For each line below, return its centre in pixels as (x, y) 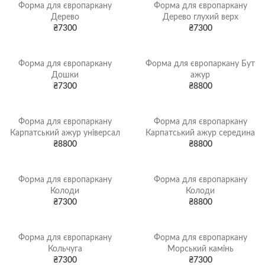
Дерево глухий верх (200, 17)
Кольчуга (65, 249)
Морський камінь (200, 249)
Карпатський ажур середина (200, 133)
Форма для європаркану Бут (200, 64)
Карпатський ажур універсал (65, 133)
